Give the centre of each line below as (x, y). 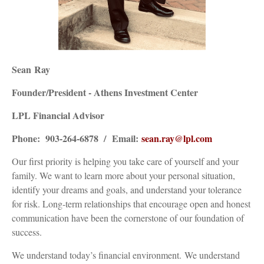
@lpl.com (193, 138)
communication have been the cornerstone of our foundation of (128, 217)
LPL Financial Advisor (58, 115)
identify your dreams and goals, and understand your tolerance (127, 189)
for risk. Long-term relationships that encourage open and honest (131, 203)
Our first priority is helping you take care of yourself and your (125, 161)
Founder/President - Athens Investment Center (105, 92)
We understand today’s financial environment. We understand (126, 255)
